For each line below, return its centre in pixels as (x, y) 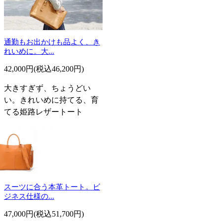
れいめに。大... (29, 51)
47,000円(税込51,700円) (44, 214)
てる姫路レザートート (43, 111)
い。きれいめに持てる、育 (51, 100)
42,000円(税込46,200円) (44, 69)
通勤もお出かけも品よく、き (52, 42)
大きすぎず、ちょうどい (47, 88)
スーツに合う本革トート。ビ (52, 187)
